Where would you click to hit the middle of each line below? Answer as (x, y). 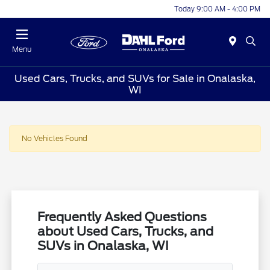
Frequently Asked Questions (122, 217)
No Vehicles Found (55, 139)
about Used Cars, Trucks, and (126, 232)
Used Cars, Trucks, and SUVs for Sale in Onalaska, (135, 78)
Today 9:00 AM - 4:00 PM (217, 9)
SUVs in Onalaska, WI (103, 246)
